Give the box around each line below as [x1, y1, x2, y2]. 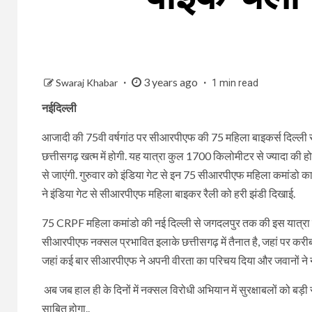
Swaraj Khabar [56, 76, 120, 88]
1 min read [212, 77, 258, 88]
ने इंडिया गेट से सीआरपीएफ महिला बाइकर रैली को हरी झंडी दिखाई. [42, 186, 295, 200]
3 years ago [141, 75, 200, 88]
